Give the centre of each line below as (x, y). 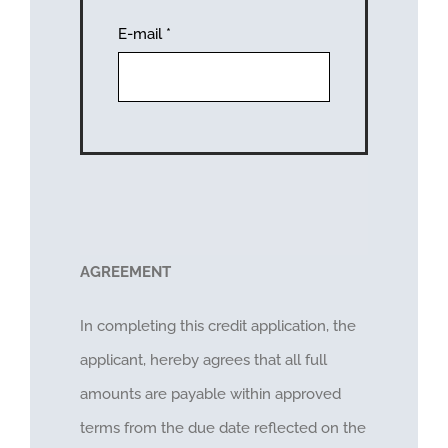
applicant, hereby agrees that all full (203, 360)
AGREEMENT (125, 272)
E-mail (141, 33)
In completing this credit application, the (217, 326)
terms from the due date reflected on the (222, 428)
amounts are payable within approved (210, 394)
